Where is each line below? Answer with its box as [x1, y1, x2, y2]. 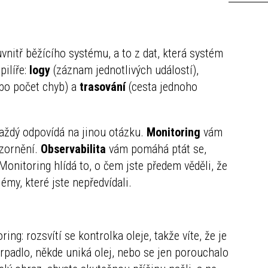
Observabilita [41, 141, 106, 156]
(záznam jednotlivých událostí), [50, 62, 199, 77]
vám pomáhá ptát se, [106, 141, 206, 156]
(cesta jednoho [126, 79, 197, 94]
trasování [80, 79, 126, 94]
